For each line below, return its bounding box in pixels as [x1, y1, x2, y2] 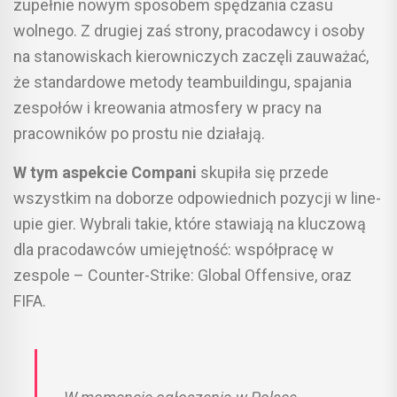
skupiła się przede [197, 163, 329, 183]
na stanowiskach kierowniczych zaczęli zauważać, [13, 47, 369, 66]
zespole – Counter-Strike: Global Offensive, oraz [13, 266, 352, 285]
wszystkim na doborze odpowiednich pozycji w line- [13, 189, 381, 208]
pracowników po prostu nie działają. [13, 124, 265, 144]
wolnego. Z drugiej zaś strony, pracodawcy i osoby [13, 21, 365, 41]
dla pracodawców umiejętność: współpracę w [13, 240, 334, 260]
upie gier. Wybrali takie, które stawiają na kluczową [13, 214, 366, 234]
